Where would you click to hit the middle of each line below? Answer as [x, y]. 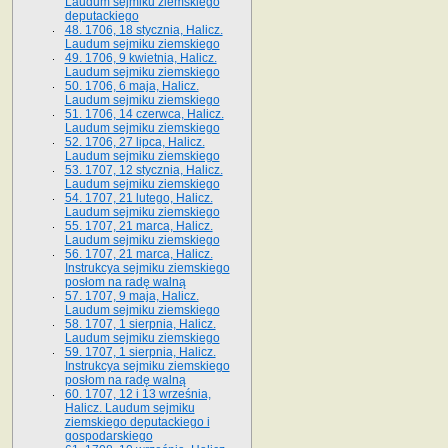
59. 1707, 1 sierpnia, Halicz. [140, 351]
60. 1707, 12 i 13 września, [137, 393]
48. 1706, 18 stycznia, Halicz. [143, 29]
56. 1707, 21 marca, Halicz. [138, 253]
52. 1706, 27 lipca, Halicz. [134, 141]
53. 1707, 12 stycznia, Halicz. [143, 169]
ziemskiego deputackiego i [137, 421]
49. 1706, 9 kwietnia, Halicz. [140, 57]
